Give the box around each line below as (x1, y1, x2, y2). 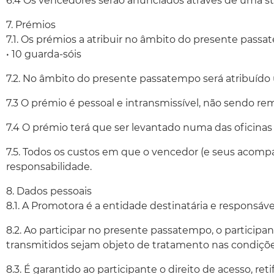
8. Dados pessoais (6, 185, 92, 197)
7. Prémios (6, 19, 56, 31)
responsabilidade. (6, 161, 92, 172)
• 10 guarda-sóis (6, 48, 81, 60)
